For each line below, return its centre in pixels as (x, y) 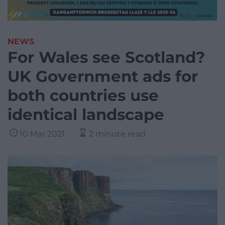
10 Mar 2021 (42, 134)
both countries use (83, 96)
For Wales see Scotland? (106, 58)
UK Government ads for (103, 77)
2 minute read (117, 134)
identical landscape (86, 115)
